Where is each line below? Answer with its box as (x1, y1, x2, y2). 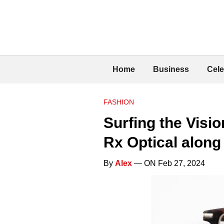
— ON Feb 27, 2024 (132, 158, 205, 167)
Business (153, 64, 189, 73)
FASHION (103, 97, 134, 106)
